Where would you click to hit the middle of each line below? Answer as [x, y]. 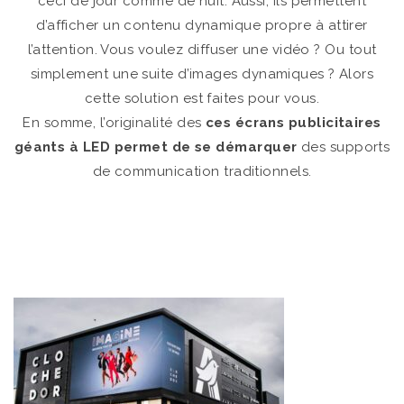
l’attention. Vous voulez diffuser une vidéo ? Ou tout [202, 50]
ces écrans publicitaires [293, 123]
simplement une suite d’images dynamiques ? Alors [202, 74]
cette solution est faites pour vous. [202, 98]
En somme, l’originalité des [114, 123]
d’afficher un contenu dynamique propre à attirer [202, 25]
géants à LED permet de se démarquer [156, 147]
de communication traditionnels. [202, 171]
